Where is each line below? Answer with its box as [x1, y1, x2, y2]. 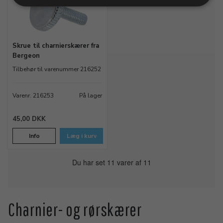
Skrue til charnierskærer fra [12, 41, 99, 51]
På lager [79, 92, 102, 100]
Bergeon [12, 51, 40, 61]
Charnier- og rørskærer [8, 199, 142, 220]
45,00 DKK [12, 114, 46, 124]
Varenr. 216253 [12, 92, 54, 100]
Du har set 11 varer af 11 [72, 157, 151, 168]
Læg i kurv [66, 132, 97, 140]
